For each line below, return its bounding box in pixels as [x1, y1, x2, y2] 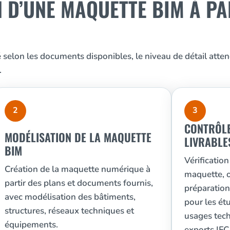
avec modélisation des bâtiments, [5, 190, 136, 203]
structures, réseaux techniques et [5, 204, 135, 217]
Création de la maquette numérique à [5, 163, 151, 175]
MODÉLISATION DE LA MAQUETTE [5, 128, 152, 145]
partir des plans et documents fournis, [5, 177, 154, 189]
